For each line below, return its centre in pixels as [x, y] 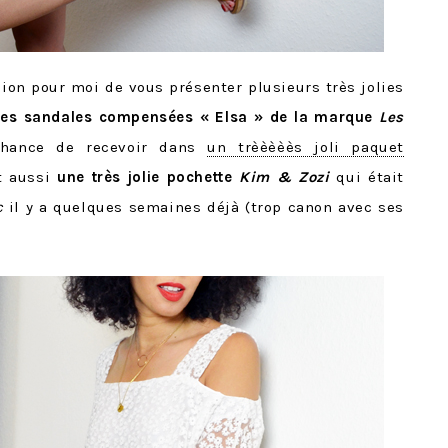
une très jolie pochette [148, 177]
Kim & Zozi [284, 177]
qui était [370, 177]
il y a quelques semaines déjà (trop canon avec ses [206, 207]
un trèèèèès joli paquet [305, 147]
